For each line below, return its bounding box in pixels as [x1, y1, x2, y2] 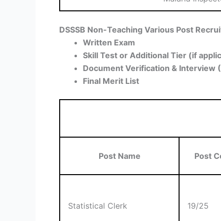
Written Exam [83, 37, 135, 48]
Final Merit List [83, 76, 139, 86]
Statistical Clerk [68, 201, 127, 211]
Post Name [98, 151, 141, 161]
